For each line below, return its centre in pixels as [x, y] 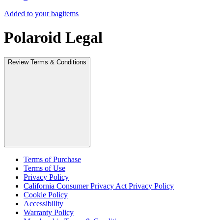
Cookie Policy [46, 195]
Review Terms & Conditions [47, 62]
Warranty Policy [49, 213]
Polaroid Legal [53, 37]
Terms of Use [44, 168]
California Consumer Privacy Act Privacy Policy [99, 186]
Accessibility [43, 204]
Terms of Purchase [52, 160]
